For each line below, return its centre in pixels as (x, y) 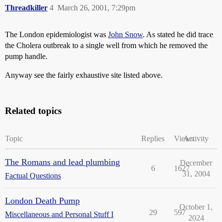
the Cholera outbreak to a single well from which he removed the (106, 45)
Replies (153, 139)
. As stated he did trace (178, 34)
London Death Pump (42, 201)
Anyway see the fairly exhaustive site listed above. (84, 75)
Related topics (33, 111)
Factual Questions (33, 176)
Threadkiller (26, 8)
